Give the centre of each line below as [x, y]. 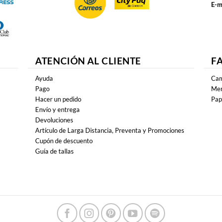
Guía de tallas [55, 151]
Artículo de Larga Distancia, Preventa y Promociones [110, 130]
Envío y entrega [58, 109]
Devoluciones [55, 120]
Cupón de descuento [64, 140]
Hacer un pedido [58, 99]
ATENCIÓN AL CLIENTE [88, 60]
